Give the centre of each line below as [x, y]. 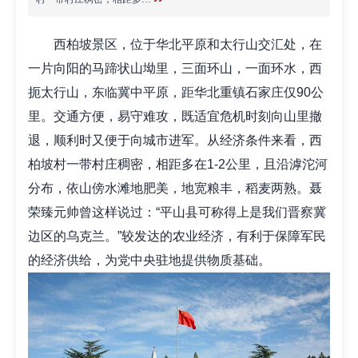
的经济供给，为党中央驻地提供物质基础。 [149, 260]
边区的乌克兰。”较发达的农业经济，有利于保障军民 [177, 236]
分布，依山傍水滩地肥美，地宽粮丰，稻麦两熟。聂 [175, 188]
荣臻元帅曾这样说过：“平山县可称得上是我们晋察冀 [177, 212]
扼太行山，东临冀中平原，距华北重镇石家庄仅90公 [176, 92]
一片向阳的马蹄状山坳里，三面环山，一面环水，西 [175, 68]
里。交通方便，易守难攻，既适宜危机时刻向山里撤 [175, 116]
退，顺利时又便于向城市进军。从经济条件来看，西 [175, 140]
